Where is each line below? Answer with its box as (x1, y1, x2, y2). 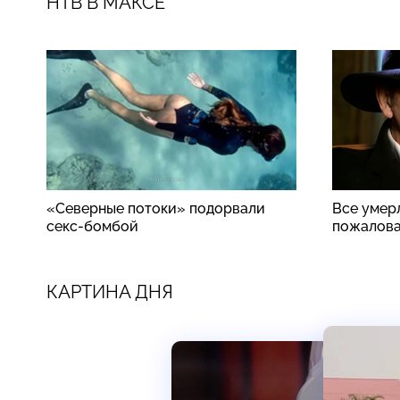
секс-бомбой (46, 217, 138, 235)
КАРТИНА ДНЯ (46, 280, 173, 303)
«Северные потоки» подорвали (46, 199, 265, 217)
